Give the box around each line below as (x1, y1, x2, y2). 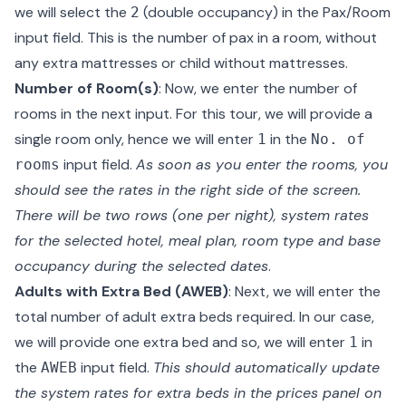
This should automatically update (153, 358, 380, 377)
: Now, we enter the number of (159, 79, 357, 98)
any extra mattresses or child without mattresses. (14, 53, 348, 72)
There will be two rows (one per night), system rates (14, 206, 369, 225)
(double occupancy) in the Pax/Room (140, 3, 391, 22)
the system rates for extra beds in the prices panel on (14, 383, 382, 402)
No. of (311, 130, 365, 148)
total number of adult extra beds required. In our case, (14, 307, 374, 326)
